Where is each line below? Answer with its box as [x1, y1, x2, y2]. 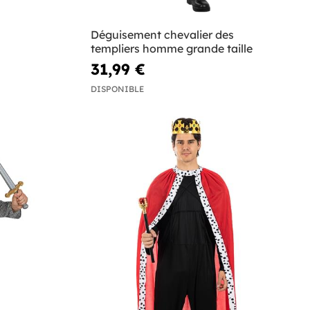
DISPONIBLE [91, 84, 145, 95]
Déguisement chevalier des [91, 27, 235, 42]
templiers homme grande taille [91, 41, 253, 55]
